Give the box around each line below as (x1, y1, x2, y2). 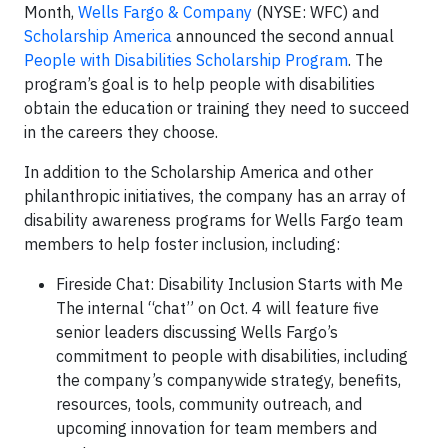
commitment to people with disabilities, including (56, 345, 408, 366)
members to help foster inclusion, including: (24, 233, 340, 254)
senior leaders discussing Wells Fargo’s (56, 321, 338, 342)
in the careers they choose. (24, 121, 218, 142)
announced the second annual (172, 25, 394, 46)
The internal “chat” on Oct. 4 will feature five (56, 297, 379, 318)
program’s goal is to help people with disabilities (24, 73, 375, 94)
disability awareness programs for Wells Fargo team (24, 209, 403, 230)
